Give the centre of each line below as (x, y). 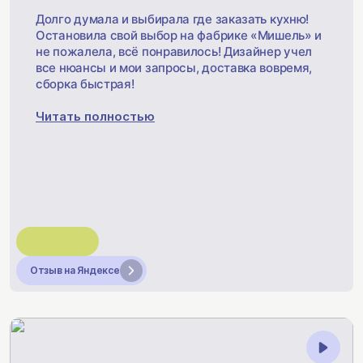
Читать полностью (95, 116)
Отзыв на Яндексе (75, 270)
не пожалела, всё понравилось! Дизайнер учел (174, 51)
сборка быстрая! (85, 84)
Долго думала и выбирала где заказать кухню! (173, 19)
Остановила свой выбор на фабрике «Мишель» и (179, 35)
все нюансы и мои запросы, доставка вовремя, (174, 68)
